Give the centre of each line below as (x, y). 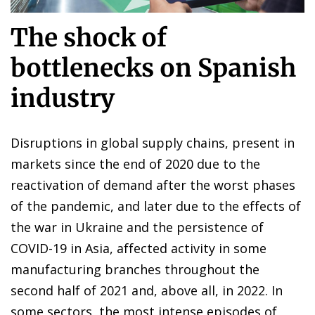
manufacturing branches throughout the (135, 269)
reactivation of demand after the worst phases (153, 185)
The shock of (89, 38)
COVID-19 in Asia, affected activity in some (139, 248)
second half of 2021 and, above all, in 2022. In (147, 290)
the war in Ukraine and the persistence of (137, 227)
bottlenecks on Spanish (153, 68)
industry (63, 98)
